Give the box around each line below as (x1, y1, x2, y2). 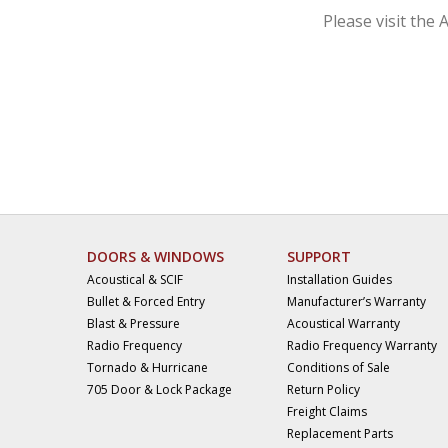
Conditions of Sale (287, 359, 390, 376)
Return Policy (287, 381, 360, 398)
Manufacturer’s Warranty (287, 293, 426, 310)
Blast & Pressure (87, 315, 180, 332)
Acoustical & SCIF (87, 271, 183, 288)
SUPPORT (287, 247, 351, 266)
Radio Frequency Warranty (287, 337, 437, 354)
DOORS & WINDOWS (87, 247, 224, 266)
